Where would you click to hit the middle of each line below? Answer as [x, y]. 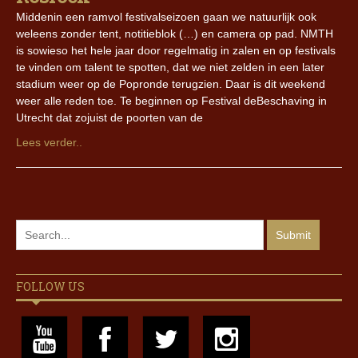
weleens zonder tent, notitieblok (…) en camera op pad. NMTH [175, 34]
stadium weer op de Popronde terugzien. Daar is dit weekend [171, 84]
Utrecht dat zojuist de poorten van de [109, 118]
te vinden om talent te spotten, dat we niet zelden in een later [170, 68]
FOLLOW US [50, 287]
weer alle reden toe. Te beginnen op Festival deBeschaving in [171, 101]
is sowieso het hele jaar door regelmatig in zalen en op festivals [176, 51]
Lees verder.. [49, 143]
